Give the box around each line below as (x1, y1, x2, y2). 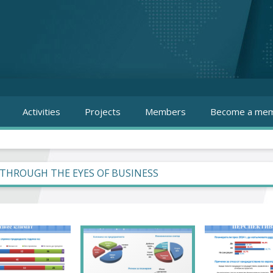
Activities (23, 105, 60, 118)
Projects (85, 105, 121, 118)
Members (145, 105, 186, 118)
